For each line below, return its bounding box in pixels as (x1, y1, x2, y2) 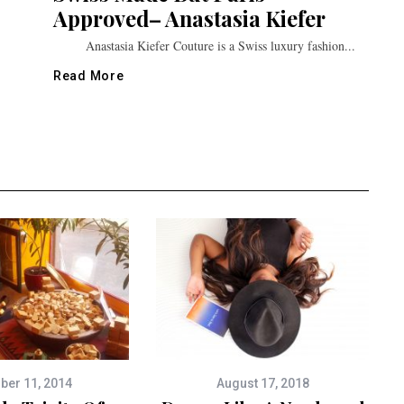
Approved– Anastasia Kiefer (53, 4, 326, 32)
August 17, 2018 (216, 375, 309, 390)
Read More (53, 68, 124, 83)
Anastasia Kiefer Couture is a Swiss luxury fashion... (53, 36, 355, 54)
